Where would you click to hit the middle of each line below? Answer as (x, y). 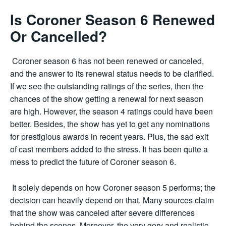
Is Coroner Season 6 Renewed (112, 20)
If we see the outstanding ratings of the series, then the (107, 86)
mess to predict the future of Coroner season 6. (93, 162)
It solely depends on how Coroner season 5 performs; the (113, 188)
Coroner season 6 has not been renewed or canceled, (107, 61)
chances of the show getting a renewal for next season (107, 99)
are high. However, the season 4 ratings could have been (111, 111)
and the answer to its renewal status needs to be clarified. (112, 74)
